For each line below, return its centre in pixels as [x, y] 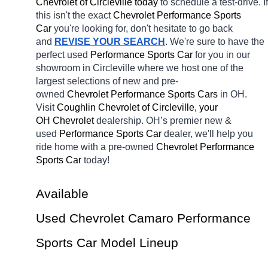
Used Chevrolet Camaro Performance [143, 219]
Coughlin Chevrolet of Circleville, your [137, 108]
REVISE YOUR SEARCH [110, 42]
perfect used [63, 55]
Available [62, 194]
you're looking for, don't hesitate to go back [143, 29]
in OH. [234, 95]
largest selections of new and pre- [107, 81]
